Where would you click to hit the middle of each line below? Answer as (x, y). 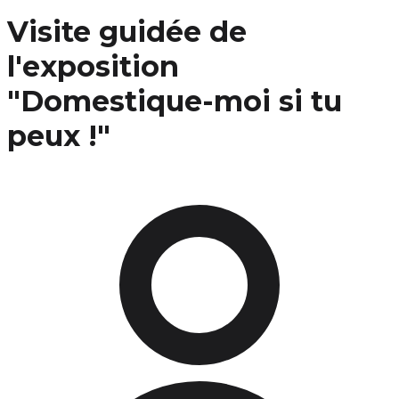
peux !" (59, 136)
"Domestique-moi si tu (175, 102)
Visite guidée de (127, 32)
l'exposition (93, 67)
